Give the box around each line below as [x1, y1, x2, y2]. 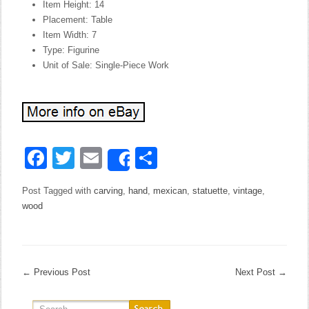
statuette [192, 186, 228, 196]
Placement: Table [43, 14, 113, 25]
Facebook [47, 146, 146, 170]
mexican [153, 186, 188, 196]
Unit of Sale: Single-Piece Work [43, 60, 170, 70]
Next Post [235, 267, 278, 277]
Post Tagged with [22, 186, 94, 196]
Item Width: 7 [43, 30, 97, 40]
